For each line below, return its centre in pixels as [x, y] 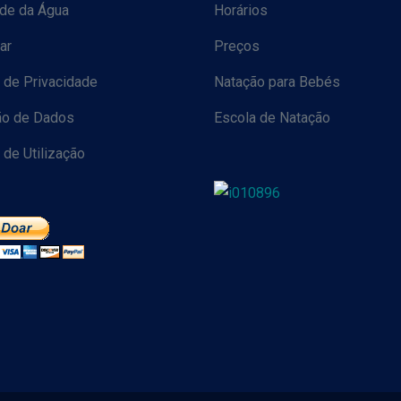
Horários [241, 10]
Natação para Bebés [277, 82]
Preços [237, 46]
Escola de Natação [272, 118]
